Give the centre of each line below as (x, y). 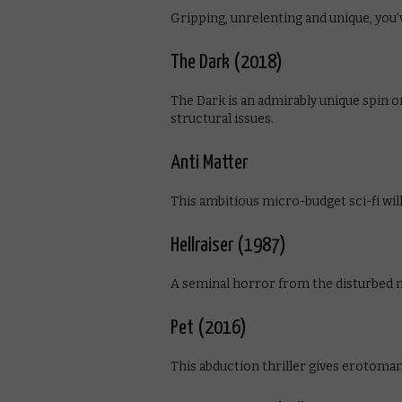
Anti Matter (209, 162)
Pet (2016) (209, 328)
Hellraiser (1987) (228, 245)
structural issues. (222, 118)
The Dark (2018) (227, 62)
